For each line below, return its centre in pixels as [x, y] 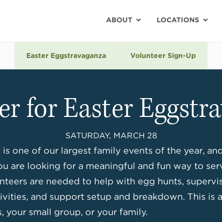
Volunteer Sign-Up [163, 55]
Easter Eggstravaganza [66, 55]
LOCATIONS [178, 20]
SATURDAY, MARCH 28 [111, 136]
